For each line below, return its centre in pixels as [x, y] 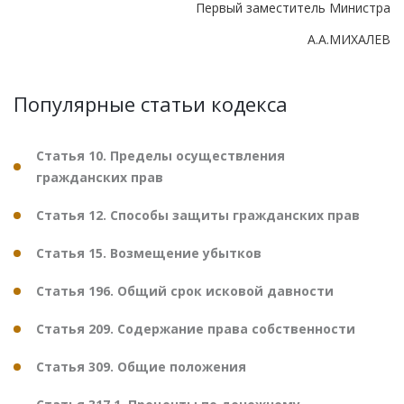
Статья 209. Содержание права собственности [196, 328]
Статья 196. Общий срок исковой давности [185, 290]
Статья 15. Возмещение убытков [149, 252]
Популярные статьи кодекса [151, 103]
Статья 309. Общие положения [141, 366]
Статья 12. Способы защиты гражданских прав [198, 215]
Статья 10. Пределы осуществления [161, 155]
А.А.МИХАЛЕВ [349, 39]
